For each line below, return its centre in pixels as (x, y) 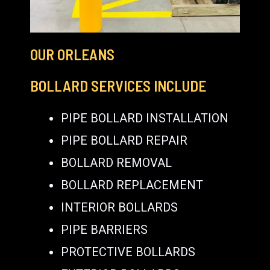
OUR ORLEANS (72, 54)
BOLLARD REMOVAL (116, 162)
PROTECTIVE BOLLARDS (128, 252)
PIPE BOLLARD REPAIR (124, 140)
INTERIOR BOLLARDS (119, 207)
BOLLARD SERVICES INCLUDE (118, 85)
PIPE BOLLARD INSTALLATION (145, 118)
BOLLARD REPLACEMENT (132, 185)
